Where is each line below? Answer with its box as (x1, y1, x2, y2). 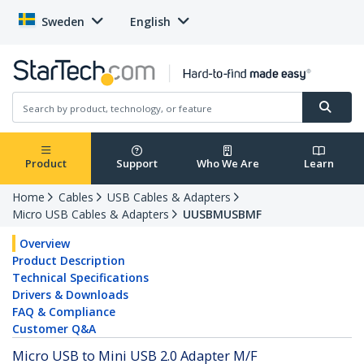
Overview (19, 236, 70, 252)
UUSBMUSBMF (183, 206, 262, 223)
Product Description (12, 253, 125, 269)
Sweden (41, 14, 84, 29)
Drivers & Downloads (12, 287, 128, 303)
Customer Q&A (12, 321, 96, 337)
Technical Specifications (12, 270, 149, 286)
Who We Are (196, 156, 259, 171)
